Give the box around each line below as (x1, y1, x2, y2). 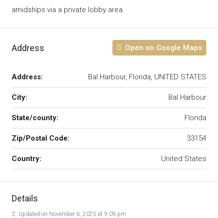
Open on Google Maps (123, 43, 202, 52)
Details (12, 193, 38, 203)
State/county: (12, 113, 58, 122)
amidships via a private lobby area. (12, 5, 127, 14)
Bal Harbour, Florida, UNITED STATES (88, 73, 206, 81)
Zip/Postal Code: (12, 134, 70, 143)
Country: (12, 154, 41, 163)
